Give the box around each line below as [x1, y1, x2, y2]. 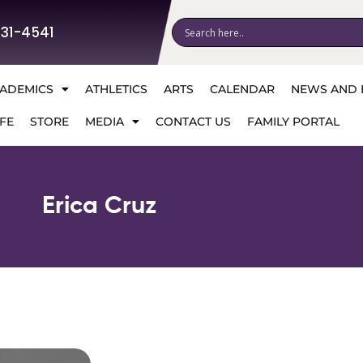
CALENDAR [209, 82, 275, 96]
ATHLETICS [84, 82, 147, 96]
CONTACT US [155, 114, 231, 129]
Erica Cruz [41, 194, 156, 219]
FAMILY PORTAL [246, 114, 340, 129]
